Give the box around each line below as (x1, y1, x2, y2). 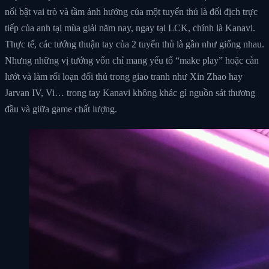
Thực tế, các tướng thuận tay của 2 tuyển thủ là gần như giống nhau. (5, 38, 264, 49)
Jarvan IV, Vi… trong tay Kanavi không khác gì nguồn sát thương (5, 87, 255, 98)
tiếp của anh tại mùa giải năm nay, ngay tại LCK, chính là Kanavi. (5, 22, 255, 33)
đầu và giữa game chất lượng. (5, 103, 117, 114)
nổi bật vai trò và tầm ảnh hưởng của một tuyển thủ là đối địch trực (5, 6, 258, 17)
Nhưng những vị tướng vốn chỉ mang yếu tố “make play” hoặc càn (5, 55, 259, 65)
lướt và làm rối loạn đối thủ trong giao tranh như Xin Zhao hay (5, 71, 243, 82)
